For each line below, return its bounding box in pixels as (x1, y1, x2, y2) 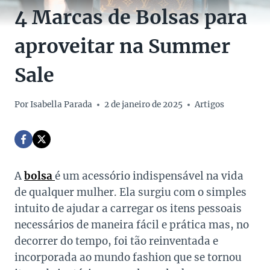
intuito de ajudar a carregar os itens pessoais (14, 202, 242, 216)
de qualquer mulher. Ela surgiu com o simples (14, 186, 246, 199)
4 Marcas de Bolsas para (14, 5, 247, 30)
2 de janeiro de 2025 (104, 99, 183, 110)
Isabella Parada (30, 99, 93, 110)
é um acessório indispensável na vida (55, 169, 243, 183)
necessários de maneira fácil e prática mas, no (14, 218, 249, 232)
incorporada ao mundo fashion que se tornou (14, 251, 242, 265)
